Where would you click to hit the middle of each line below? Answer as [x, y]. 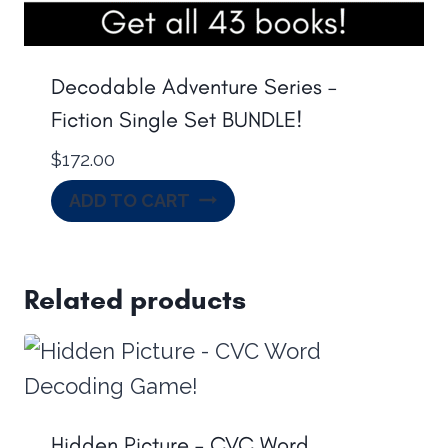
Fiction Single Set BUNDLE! [177, 120]
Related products [135, 299]
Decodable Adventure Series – [194, 87]
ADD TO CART [129, 201]
